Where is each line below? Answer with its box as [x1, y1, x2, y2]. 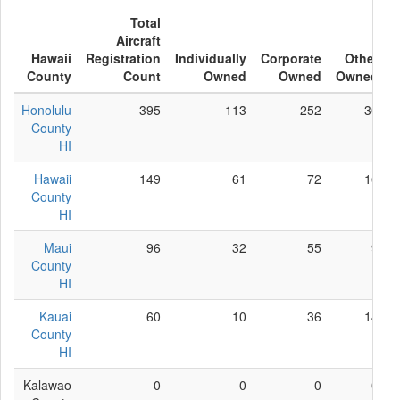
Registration [86, 49, 161, 67]
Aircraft [116, 31, 161, 49]
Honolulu [21, 101, 71, 119]
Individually [175, 49, 246, 67]
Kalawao [23, 376, 71, 394]
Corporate [261, 49, 321, 67]
